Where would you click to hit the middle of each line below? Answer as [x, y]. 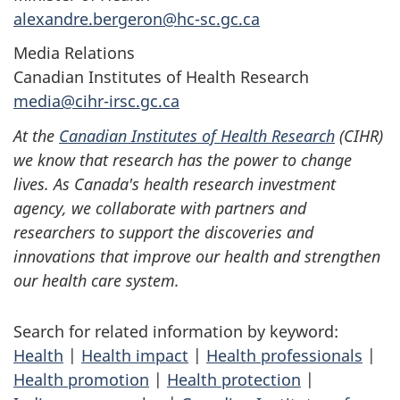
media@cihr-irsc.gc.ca [96, 101]
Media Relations [74, 53]
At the [36, 135]
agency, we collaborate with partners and [160, 208]
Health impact [135, 355]
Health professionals [284, 355]
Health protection [234, 379]
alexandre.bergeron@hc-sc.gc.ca [137, 18]
